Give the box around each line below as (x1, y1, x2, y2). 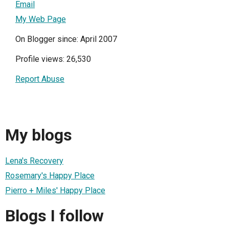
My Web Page (15, 14, 66, 24)
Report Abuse (15, 74, 64, 84)
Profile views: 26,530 (15, 54, 91, 64)
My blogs (5, 125, 72, 145)
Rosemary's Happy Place (5, 170, 95, 180)
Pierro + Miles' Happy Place (5, 185, 105, 195)
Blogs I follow (5, 206, 104, 226)
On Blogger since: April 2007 (15, 34, 117, 44)
